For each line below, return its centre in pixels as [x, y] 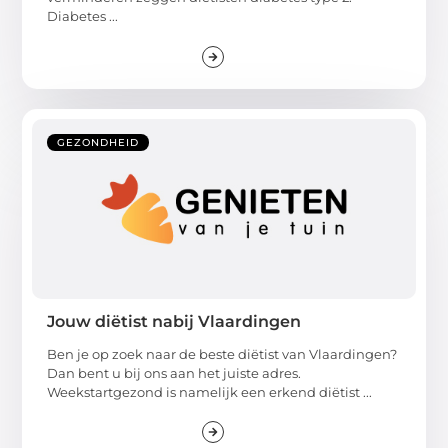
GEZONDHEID [98, 142]
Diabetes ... [83, 16]
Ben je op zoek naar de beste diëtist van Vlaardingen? [222, 353]
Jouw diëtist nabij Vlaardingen [174, 321]
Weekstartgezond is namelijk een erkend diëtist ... [210, 391]
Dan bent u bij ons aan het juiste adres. [174, 372]
